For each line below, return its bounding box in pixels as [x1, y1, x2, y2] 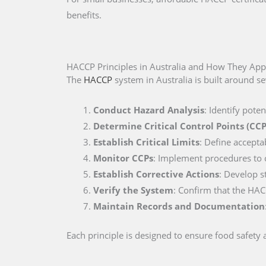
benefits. [66, 8, 102, 21]
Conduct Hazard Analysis [93, 103, 204, 116]
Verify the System [93, 183, 173, 196]
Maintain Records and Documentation [93, 199, 265, 212]
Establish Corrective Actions [93, 167, 219, 180]
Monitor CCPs [93, 151, 153, 164]
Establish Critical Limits [93, 135, 199, 148]
